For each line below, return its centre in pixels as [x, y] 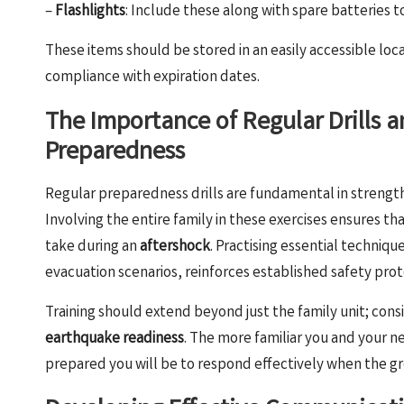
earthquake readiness [115, 339]
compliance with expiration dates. [152, 78]
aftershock [175, 247]
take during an [92, 247]
